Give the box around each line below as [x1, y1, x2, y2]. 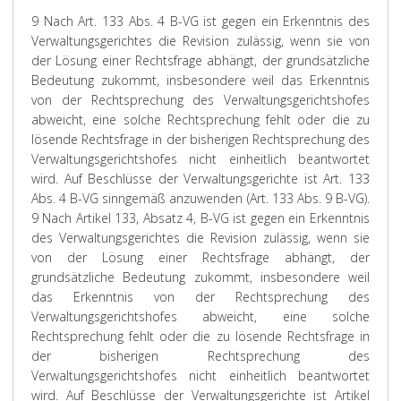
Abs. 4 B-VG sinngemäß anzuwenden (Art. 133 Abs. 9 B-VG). [31, 190, 370, 207]
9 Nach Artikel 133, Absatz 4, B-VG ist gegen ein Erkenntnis [31, 209, 370, 226]
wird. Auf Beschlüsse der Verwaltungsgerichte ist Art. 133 [31, 170, 370, 187]
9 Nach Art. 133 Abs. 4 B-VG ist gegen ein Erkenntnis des [31, 13, 370, 30]
